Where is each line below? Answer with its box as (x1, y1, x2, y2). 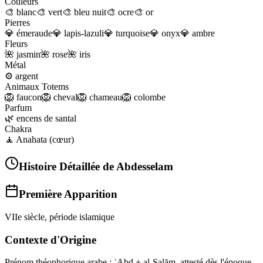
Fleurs (5, 38, 28, 49)
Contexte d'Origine (5, 233, 96, 246)
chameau (89, 92, 122, 102)
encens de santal (16, 113, 76, 123)
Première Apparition (19, 188, 117, 201)
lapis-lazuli (64, 28, 104, 38)
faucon (16, 92, 42, 102)
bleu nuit (74, 6, 106, 17)
